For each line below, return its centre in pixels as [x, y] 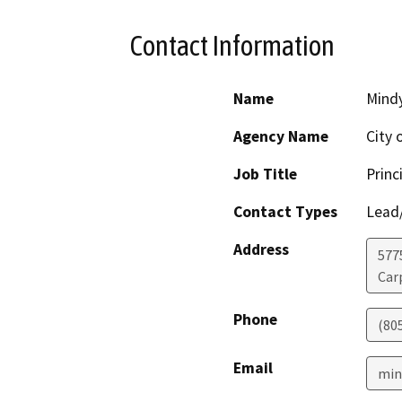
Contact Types [285, 211]
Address [261, 249]
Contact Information [232, 46]
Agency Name [281, 136]
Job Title [265, 174]
